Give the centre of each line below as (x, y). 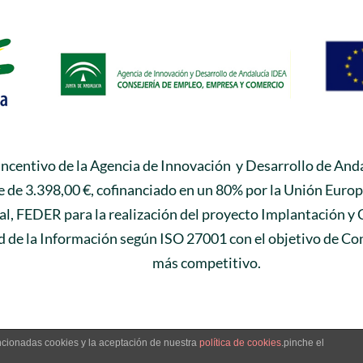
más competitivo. (206, 263)
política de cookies (240, 343)
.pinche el (303, 343)
